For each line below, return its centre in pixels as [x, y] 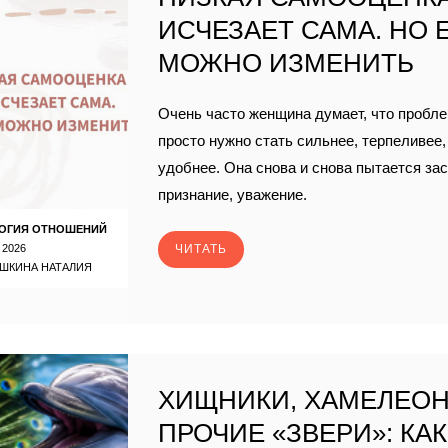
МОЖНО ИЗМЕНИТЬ [286, 63]
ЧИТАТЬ [201, 248]
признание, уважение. [233, 194]
